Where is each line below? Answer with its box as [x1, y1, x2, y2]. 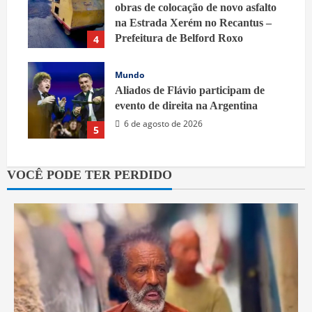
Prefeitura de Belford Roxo [115, 31, 243, 44]
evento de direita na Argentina [115, 99, 258, 111]
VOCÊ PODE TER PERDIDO [7, 167, 172, 182]
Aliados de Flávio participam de [115, 84, 265, 96]
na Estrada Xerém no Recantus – [115, 16, 272, 29]
